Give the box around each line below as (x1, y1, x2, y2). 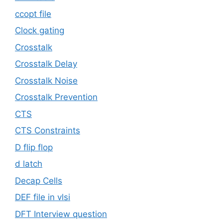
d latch (15, 159, 42, 169)
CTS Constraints (15, 125, 80, 136)
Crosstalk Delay (15, 59, 77, 69)
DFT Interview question (15, 209, 107, 219)
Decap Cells (15, 175, 62, 186)
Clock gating (15, 25, 64, 36)
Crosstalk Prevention (15, 92, 98, 103)
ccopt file (15, 8, 51, 19)
